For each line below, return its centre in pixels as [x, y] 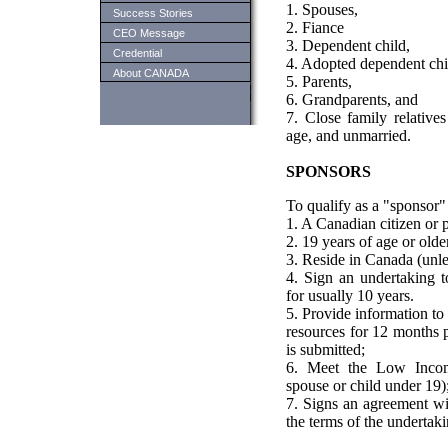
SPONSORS [328, 171]
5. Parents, [319, 81]
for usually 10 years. [350, 295]
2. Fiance [315, 27]
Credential [137, 53]
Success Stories [153, 13]
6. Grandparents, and [352, 99]
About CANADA [151, 73]
